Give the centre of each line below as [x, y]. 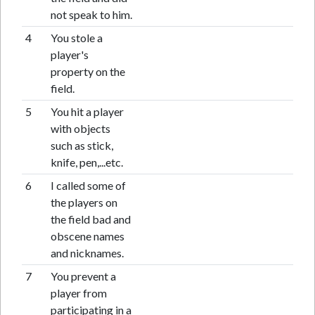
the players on [84, 202]
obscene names [87, 236]
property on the [88, 71]
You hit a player [87, 111]
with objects [80, 128]
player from [78, 293]
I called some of [88, 185]
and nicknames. [87, 253]
